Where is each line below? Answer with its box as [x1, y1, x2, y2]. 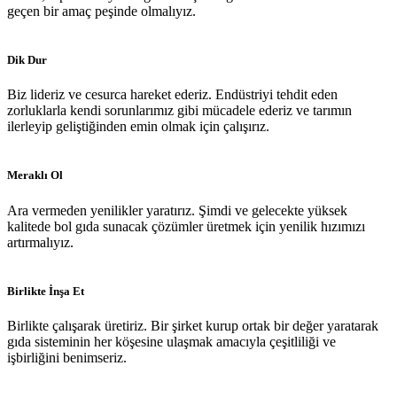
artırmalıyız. [7, 234, 74, 250]
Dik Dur [7, 53, 47, 66]
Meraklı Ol [7, 168, 63, 183]
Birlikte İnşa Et [7, 284, 84, 298]
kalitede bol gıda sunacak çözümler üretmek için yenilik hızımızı [7, 218, 365, 234]
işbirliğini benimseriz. [7, 349, 127, 365]
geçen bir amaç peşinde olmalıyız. [7, 3, 196, 19]
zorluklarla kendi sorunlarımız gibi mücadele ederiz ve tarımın [7, 103, 352, 119]
